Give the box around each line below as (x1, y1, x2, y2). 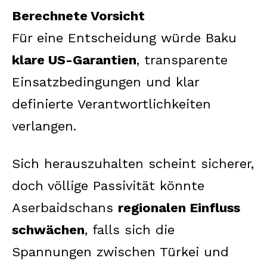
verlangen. (12, 118, 76, 133)
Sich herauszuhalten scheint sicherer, (12, 156, 254, 171)
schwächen (12, 222, 85, 237)
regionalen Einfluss (118, 200, 240, 215)
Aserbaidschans (12, 200, 118, 215)
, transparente (136, 52, 228, 67)
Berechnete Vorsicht (12, 8, 145, 23)
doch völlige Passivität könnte (12, 178, 204, 193)
